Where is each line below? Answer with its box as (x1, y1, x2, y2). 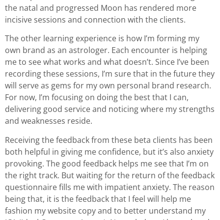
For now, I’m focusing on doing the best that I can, (5, 92, 189, 103)
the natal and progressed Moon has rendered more (5, 2, 196, 13)
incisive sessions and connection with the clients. (5, 14, 186, 25)
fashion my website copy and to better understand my (5, 205, 206, 216)
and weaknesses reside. (5, 115, 92, 127)
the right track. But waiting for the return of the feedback (5, 169, 215, 181)
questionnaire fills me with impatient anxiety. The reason (5, 181, 215, 192)
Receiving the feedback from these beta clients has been (5, 134, 213, 145)
